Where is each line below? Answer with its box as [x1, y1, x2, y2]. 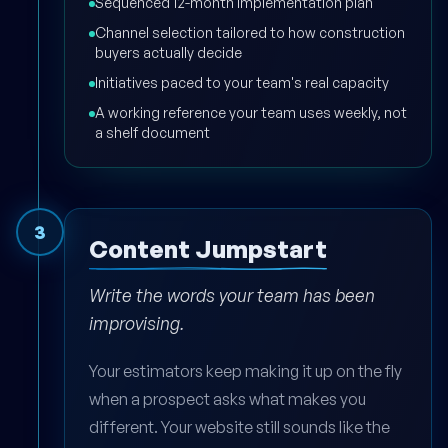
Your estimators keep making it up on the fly [89, 361, 402, 382]
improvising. [89, 312, 185, 335]
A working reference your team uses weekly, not [95, 104, 407, 122]
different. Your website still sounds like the [89, 417, 390, 438]
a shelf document [95, 124, 210, 142]
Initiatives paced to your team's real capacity [95, 74, 389, 92]
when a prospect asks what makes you [89, 389, 366, 410]
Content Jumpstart [89, 234, 327, 265]
